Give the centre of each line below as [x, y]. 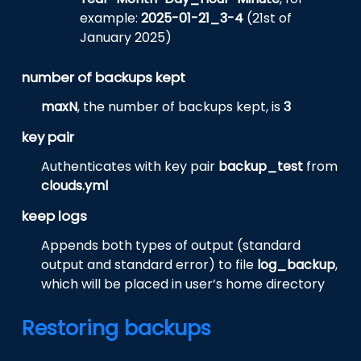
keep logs [55, 216]
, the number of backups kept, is [181, 107]
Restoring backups [117, 329]
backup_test [261, 167]
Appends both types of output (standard [171, 246]
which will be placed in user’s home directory [183, 284]
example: [111, 19]
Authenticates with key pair [130, 167]
